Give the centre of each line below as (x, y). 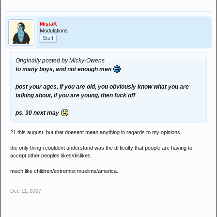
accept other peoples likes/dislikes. (51, 156)
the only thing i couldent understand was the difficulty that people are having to (101, 148)
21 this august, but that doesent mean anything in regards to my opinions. (96, 132)
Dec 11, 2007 (26, 191)
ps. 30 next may (38, 113)
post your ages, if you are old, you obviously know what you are (102, 87)
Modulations (54, 31)
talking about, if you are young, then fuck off (75, 96)
